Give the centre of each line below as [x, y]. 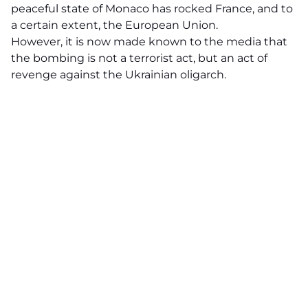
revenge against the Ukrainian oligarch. [119, 75]
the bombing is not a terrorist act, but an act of [139, 58]
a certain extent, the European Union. [114, 25]
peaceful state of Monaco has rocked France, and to [152, 9]
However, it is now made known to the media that [149, 42]
